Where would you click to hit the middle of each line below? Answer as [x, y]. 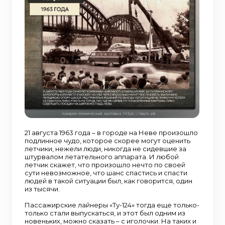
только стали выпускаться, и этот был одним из [105, 213]
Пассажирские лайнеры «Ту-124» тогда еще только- [112, 205]
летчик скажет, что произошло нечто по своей [105, 165]
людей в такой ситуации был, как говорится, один [108, 181]
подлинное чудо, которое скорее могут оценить [107, 141]
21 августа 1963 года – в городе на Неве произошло [111, 133]
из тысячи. [42, 189]
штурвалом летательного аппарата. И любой [102, 157]
